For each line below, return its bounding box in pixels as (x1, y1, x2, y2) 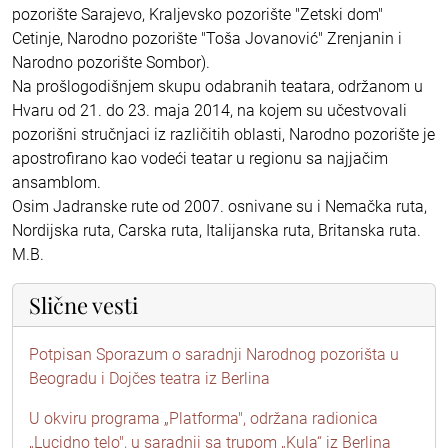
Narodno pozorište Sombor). (12, 52, 210, 72)
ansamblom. (12, 172, 101, 192)
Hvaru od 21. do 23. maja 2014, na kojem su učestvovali (12, 100, 407, 120)
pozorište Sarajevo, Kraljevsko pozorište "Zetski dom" (12, 4, 383, 24)
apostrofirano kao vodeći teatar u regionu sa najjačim (12, 148, 388, 168)
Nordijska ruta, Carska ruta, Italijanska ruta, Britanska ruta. (12, 220, 421, 240)
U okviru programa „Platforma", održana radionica (29, 408, 378, 428)
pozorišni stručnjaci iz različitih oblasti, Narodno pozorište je (12, 124, 435, 144)
